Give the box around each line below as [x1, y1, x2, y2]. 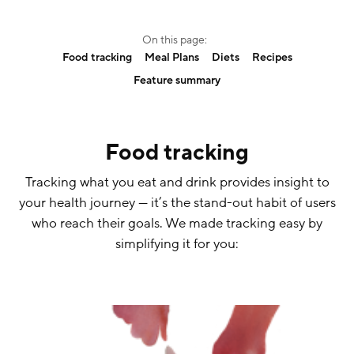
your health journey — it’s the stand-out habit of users [18, 194, 336, 212]
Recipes [251, 50, 292, 65]
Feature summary [134, 73, 220, 88]
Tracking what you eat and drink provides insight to [24, 173, 330, 191]
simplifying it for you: [115, 235, 239, 253]
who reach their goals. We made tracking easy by [32, 214, 322, 232]
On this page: [142, 32, 207, 47]
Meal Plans [144, 50, 199, 65]
